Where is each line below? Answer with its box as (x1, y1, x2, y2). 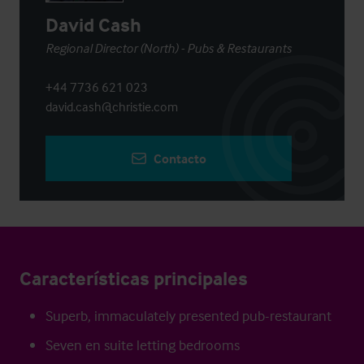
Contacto (154, 150, 206, 167)
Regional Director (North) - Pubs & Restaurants (45, 40, 292, 56)
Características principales (19, 266, 248, 290)
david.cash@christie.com (45, 98, 178, 115)
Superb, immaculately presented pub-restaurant (45, 306, 331, 325)
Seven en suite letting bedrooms (45, 336, 240, 354)
